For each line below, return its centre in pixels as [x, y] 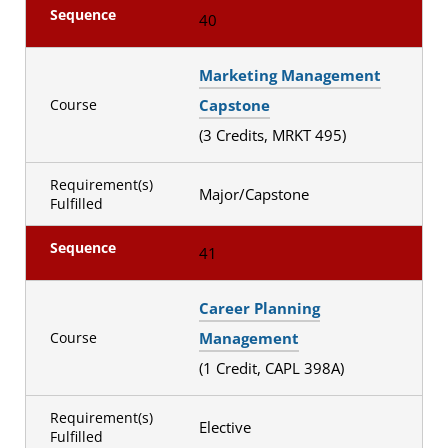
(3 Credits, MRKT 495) [274, 134]
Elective [226, 426]
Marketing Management [289, 74]
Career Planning [259, 307]
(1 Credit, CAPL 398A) [273, 367]
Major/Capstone [255, 193]
